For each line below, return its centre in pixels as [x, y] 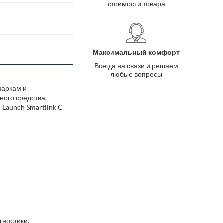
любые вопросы [136, 74]
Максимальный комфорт [136, 52]
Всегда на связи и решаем [136, 65]
